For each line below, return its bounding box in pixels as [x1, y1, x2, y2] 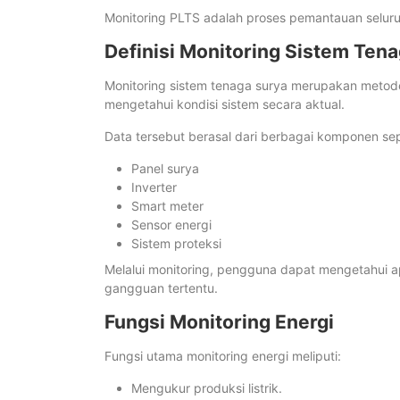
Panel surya [131, 161, 199, 177]
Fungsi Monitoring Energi [104, 311, 334, 334]
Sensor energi [131, 217, 212, 233]
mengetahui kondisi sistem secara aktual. [104, 96, 345, 112]
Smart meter [131, 198, 204, 214]
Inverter [131, 179, 177, 196]
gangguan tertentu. [104, 280, 218, 296]
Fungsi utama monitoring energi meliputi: [104, 348, 341, 364]
